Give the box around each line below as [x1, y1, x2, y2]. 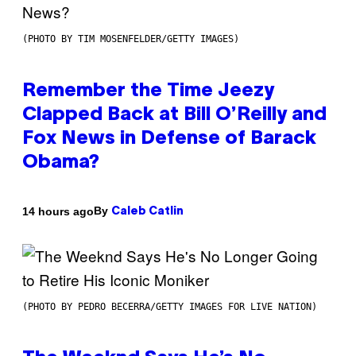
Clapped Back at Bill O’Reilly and [22, 106, 327, 125]
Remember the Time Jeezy [22, 83, 274, 101]
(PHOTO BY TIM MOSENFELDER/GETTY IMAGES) [22, 33, 239, 45]
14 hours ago [22, 204, 94, 218]
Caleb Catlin [111, 207, 184, 218]
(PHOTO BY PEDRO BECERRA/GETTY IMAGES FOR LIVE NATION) [22, 301, 317, 313]
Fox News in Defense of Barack [22, 130, 316, 149]
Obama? [22, 154, 99, 172]
